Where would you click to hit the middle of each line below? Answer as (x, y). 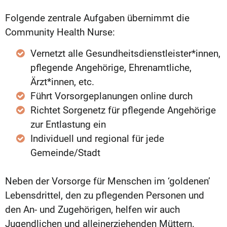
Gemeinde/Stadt (65, 153)
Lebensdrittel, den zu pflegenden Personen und (105, 195)
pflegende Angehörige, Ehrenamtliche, (111, 67)
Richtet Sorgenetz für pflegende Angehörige (123, 110)
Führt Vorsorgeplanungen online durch (111, 96)
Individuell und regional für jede (97, 138)
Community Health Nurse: (60, 32)
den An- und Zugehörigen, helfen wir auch (92, 209)
